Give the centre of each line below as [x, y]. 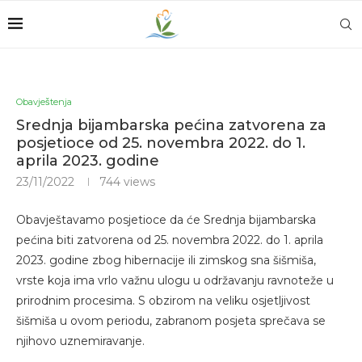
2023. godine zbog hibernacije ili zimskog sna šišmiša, [166, 260]
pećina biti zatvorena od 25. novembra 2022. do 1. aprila [170, 240]
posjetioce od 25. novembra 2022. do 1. [161, 143]
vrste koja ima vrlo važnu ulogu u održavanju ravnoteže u [175, 280]
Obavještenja [44, 102]
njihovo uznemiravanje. [80, 341]
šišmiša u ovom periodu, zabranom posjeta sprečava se [171, 321]
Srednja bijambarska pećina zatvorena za [171, 125]
